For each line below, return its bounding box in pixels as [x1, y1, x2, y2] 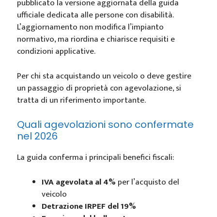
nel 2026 [17, 129, 58, 143]
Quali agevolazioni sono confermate [17, 118, 194, 131]
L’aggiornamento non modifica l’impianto [17, 20, 164, 34]
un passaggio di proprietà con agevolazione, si [17, 81, 181, 95]
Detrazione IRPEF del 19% [42, 199, 136, 213]
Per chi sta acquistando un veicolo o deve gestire [17, 69, 191, 83]
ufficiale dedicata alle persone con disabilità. [17, 8, 174, 22]
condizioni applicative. [17, 45, 95, 58]
